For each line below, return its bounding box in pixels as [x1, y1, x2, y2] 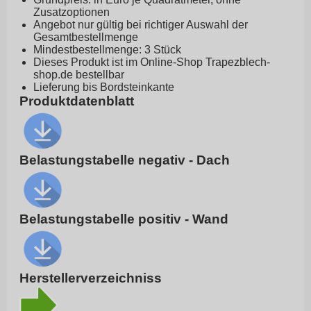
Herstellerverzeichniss [19, 271, 162, 286]
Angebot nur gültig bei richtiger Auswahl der [33, 19, 248, 31]
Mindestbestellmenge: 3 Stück [33, 44, 181, 56]
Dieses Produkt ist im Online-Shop [33, 56, 205, 69]
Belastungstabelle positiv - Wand [19, 212, 228, 227]
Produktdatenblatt [19, 94, 134, 109]
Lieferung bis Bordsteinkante [33, 81, 174, 94]
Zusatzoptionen [33, 6, 110, 19]
